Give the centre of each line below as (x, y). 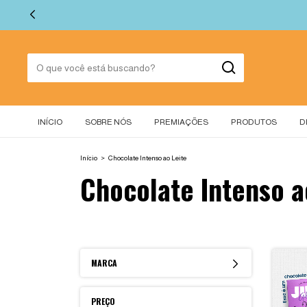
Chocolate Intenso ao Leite (147, 158)
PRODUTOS (254, 122)
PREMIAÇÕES (181, 122)
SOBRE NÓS (108, 122)
